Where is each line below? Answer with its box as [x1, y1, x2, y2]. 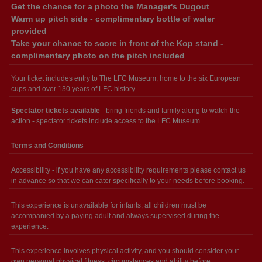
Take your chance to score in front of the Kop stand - [11, 39, 223, 48]
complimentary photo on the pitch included [11, 51, 185, 60]
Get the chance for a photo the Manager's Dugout [11, 2, 209, 11]
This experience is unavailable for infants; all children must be [11, 201, 206, 209]
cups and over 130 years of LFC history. [11, 85, 136, 93]
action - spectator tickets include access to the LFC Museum [11, 117, 200, 125]
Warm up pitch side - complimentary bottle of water [11, 14, 215, 23]
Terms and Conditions [11, 142, 84, 150]
